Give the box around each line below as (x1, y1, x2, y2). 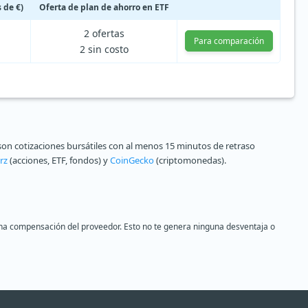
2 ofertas (83, 26, 124, 40)
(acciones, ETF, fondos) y (8, 153, 110, 166)
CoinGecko (110, 153, 154, 166)
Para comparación (193, 34, 264, 47)
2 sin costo (79, 42, 129, 56)
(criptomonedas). (154, 153, 226, 166)
